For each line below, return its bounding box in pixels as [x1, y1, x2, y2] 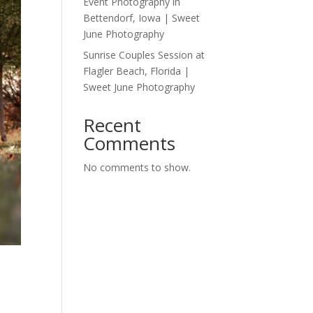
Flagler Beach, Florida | [83, 64, 190, 78]
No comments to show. [83, 161, 191, 174]
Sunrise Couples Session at [83, 48, 205, 61]
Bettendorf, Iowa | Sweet [83, 11, 201, 24]
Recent [83, 112, 142, 138]
